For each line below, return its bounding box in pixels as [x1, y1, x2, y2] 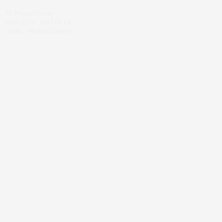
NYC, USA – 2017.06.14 [5, 18, 70, 26]
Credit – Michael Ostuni [5, 27, 70, 35]
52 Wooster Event [5, 9, 53, 17]
